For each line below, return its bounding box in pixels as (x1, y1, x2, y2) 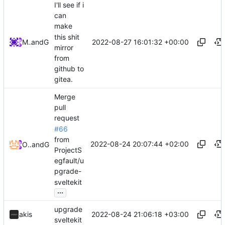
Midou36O (28, 38, 34, 47)
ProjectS (54, 146, 82, 155)
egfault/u (54, 156, 84, 165)
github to (54, 64, 84, 73)
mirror (54, 43, 73, 52)
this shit (54, 32, 79, 41)
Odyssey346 (28, 140, 34, 149)
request (54, 114, 79, 123)
